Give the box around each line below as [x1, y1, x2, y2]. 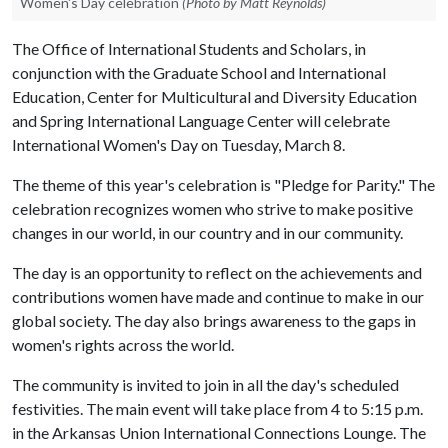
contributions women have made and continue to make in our [12, 287, 424, 306]
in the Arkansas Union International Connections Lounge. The [12, 423, 426, 442]
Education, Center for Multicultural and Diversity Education [12, 87, 417, 106]
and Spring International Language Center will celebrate [12, 111, 390, 130]
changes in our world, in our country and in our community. [12, 223, 403, 242]
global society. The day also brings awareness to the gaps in [12, 311, 416, 330]
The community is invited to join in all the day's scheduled [12, 375, 399, 394]
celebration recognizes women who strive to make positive [12, 199, 413, 218]
